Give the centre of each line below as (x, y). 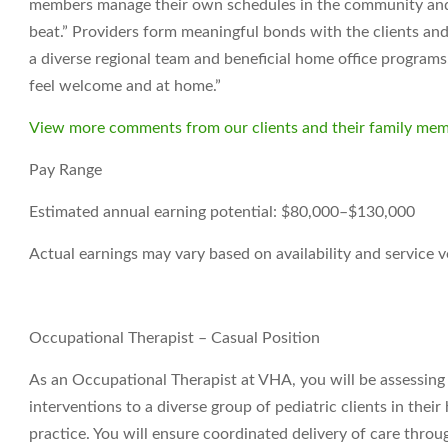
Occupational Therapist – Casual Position (174, 338)
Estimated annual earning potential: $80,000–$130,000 (222, 212)
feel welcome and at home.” (127, 86)
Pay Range (65, 170)
